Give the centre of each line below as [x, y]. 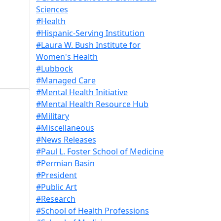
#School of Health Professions [92, 210]
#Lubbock [55, 68]
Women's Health [67, 56]
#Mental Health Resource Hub [92, 104]
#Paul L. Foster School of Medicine [100, 151]
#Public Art [56, 187]
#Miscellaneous [65, 128]
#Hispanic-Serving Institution [90, 33]
